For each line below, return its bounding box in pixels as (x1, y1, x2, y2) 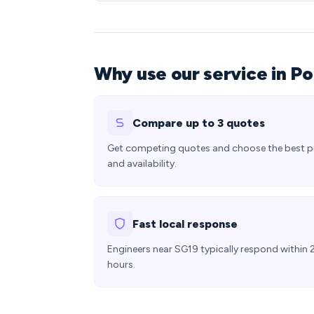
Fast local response (132, 217, 238, 231)
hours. (107, 259, 135, 271)
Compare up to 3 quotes (132, 116, 265, 130)
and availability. (107, 158, 177, 170)
